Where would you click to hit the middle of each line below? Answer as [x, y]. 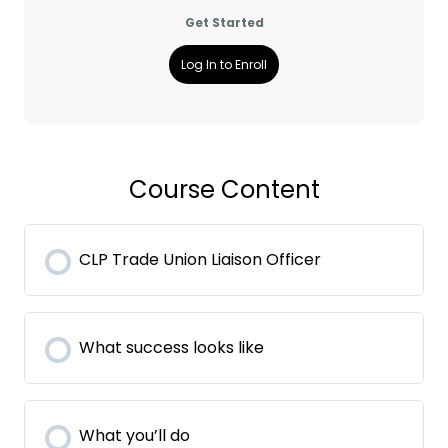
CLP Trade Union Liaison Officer [200, 259]
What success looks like [171, 347]
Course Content [224, 189]
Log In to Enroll [224, 64]
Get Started [224, 22]
